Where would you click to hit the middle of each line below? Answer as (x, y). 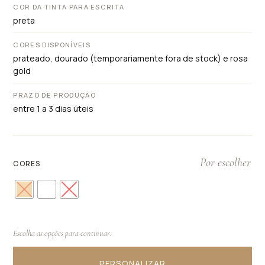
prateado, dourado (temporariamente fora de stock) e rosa (131, 59)
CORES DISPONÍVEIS (52, 45)
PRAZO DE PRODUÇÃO (54, 95)
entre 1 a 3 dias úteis (54, 109)
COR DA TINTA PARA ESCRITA (69, 7)
